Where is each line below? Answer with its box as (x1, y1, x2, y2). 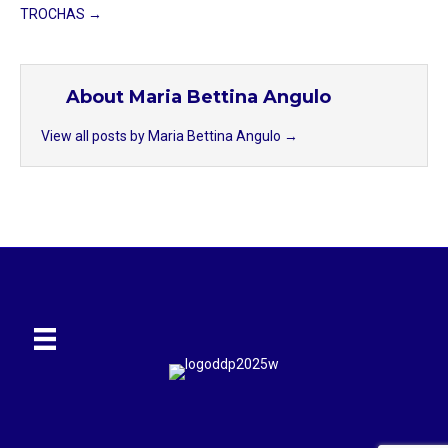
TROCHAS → (20, 5, 102, 22)
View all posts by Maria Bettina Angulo (41, 127, 284, 144)
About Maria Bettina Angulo (66, 85, 331, 108)
